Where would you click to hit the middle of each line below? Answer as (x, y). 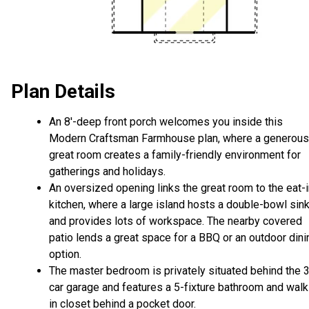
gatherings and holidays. (107, 172)
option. (65, 255)
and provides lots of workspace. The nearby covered (176, 221)
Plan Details (63, 92)
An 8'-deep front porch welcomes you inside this (166, 122)
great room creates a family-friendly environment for (175, 155)
